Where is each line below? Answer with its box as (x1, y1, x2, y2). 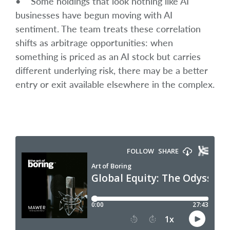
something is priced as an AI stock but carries (15, 50, 201, 62)
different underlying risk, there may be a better (15, 64, 208, 76)
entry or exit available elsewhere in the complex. (15, 78, 215, 90)
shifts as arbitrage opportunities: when (15, 36, 173, 48)
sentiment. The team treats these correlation (15, 23, 201, 34)
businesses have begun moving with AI (15, 9, 172, 21)
